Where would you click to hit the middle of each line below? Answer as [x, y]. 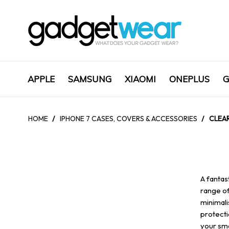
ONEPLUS [189, 79]
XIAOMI [140, 79]
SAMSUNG [90, 79]
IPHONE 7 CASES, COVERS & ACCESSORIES [129, 119]
